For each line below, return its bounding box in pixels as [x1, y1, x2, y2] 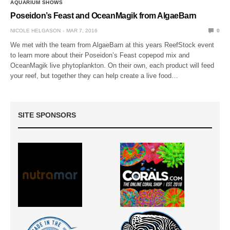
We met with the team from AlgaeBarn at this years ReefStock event [10, 41, 215, 49]
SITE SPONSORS [18, 110, 76, 119]
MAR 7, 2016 [66, 27, 98, 33]
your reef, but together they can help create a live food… [10, 71, 179, 80]
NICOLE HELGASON [10, 27, 61, 33]
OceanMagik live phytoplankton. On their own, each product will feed [10, 61, 215, 69]
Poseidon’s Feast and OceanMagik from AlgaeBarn [10, 11, 197, 20]
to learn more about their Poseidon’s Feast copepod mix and [10, 51, 190, 59]
